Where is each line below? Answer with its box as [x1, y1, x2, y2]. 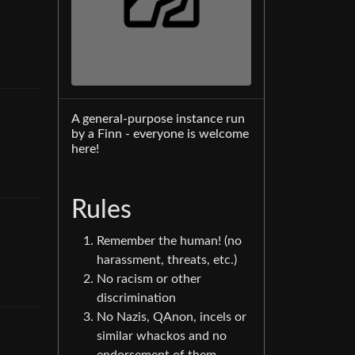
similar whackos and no [97, 330, 227, 343]
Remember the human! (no [97, 235, 242, 248]
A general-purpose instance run [71, 113, 245, 126]
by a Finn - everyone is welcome [71, 128, 249, 141]
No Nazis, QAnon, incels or [97, 311, 246, 324]
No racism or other [97, 273, 201, 286]
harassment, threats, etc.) [97, 254, 237, 267]
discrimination [97, 292, 176, 305]
